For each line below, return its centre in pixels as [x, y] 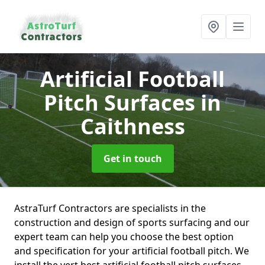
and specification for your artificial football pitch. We [132, 251]
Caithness [132, 126]
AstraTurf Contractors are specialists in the [110, 208]
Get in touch [132, 159]
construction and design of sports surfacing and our [132, 222]
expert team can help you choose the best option [124, 237]
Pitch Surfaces [122, 103]
